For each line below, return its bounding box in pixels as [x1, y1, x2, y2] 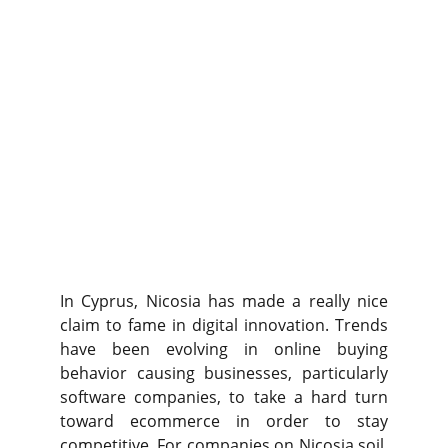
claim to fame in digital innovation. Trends [60, 314, 388, 336]
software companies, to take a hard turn [60, 386, 388, 408]
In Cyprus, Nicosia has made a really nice [60, 290, 388, 312]
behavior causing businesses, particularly [60, 362, 388, 384]
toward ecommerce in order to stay [60, 410, 388, 432]
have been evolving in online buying [60, 338, 388, 360]
